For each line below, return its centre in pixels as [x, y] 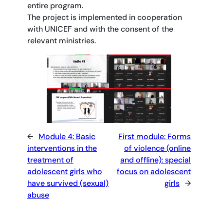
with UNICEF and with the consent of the [100, 29]
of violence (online [157, 148]
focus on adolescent [154, 171]
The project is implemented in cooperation [105, 18]
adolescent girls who [65, 171]
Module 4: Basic [67, 136]
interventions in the [62, 148]
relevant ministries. [62, 41]
